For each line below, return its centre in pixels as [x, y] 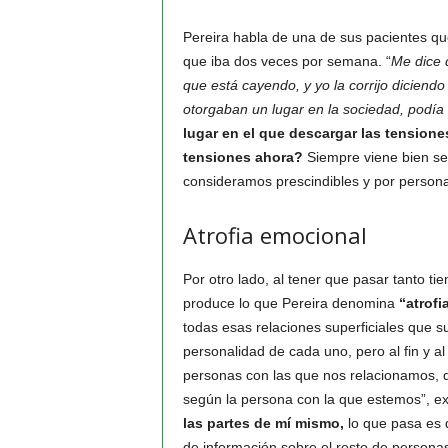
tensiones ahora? [242, 157]
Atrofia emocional [274, 235]
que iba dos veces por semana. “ [286, 61]
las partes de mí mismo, [265, 423]
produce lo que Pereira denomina [290, 303]
